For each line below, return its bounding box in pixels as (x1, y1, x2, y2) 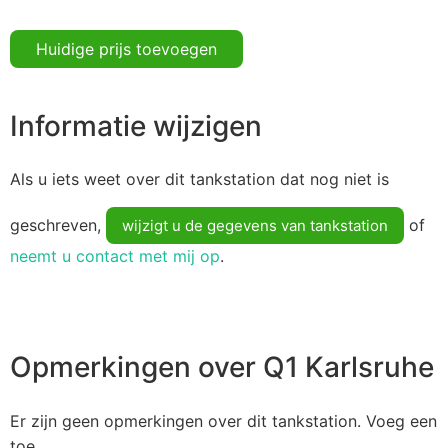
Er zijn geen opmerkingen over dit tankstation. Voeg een (10, 410, 437, 431)
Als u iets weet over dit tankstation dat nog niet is (10, 169, 389, 190)
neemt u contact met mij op (10, 246, 220, 267)
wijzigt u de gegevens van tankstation (122, 216, 388, 236)
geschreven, (10, 215, 106, 236)
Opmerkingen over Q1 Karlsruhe (10, 350, 434, 385)
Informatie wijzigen (10, 108, 262, 143)
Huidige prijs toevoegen (36, 38, 217, 59)
